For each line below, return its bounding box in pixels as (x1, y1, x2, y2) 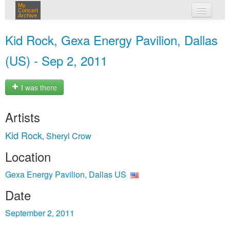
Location (5, 147, 51, 165)
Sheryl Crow (46, 130, 91, 142)
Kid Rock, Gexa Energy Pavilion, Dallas (5, 31, 218, 49)
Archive (18, 12, 37, 18)
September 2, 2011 (5, 207, 74, 219)
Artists (5, 108, 40, 126)
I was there (19, 82, 57, 93)
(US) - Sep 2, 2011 (5, 51, 107, 69)
